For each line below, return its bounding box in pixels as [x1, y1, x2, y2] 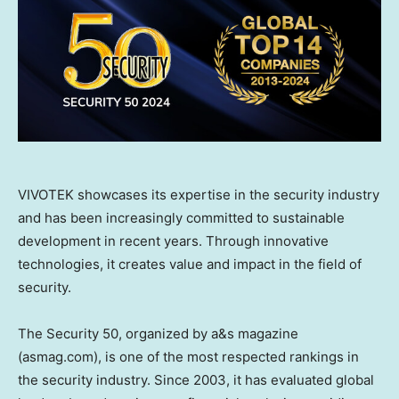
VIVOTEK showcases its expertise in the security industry [18, 186, 379, 204]
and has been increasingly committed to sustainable [18, 209, 345, 227]
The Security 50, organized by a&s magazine [18, 325, 298, 343]
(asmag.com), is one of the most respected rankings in [18, 348, 359, 366]
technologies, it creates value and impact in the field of [18, 256, 362, 273]
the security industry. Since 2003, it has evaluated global [18, 371, 374, 389]
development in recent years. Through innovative [18, 232, 329, 250]
